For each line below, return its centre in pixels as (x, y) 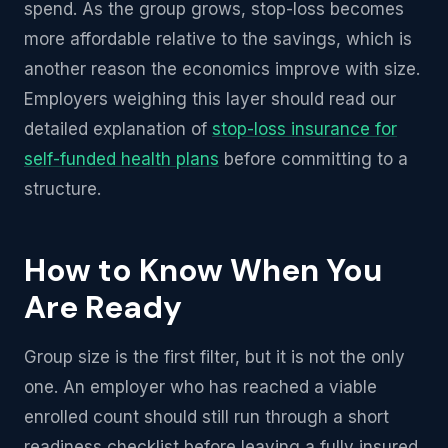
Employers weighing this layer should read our (210, 99)
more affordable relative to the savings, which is (218, 39)
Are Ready (103, 307)
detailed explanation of (118, 129)
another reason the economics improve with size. (222, 69)
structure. (62, 189)
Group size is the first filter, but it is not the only (214, 357)
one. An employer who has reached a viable (200, 387)
